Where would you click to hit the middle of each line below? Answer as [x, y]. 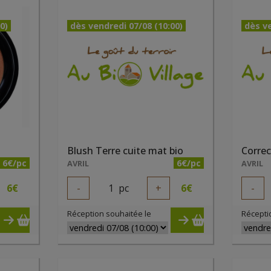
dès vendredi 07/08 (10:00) [126, 26]
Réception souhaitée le [109, 214]
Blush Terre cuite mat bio [125, 151]
